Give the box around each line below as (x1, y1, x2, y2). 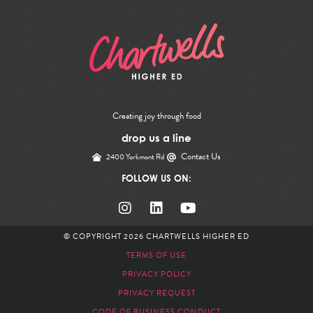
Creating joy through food (112, 109, 201, 124)
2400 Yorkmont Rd (106, 151, 164, 163)
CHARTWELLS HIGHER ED (146, 231, 249, 243)
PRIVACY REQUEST (117, 287, 196, 300)
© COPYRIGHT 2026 (64, 231, 146, 243)
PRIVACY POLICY (122, 268, 191, 281)
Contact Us (181, 150, 221, 164)
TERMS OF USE (126, 249, 187, 262)
